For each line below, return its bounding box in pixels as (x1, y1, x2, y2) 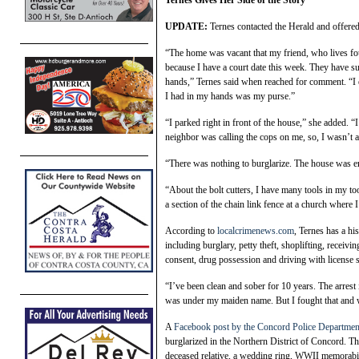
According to (165, 225, 217, 237)
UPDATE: (165, 21, 208, 33)
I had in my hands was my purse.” (165, 91, 295, 103)
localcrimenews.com (217, 225, 294, 237)
